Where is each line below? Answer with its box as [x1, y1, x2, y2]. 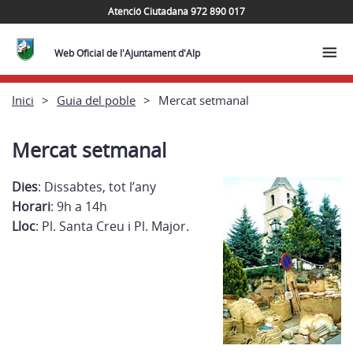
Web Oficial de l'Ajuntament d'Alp [54, 46, 200, 60]
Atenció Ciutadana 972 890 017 [108, 4, 245, 18]
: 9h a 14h [50, 198, 107, 215]
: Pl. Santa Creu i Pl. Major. [35, 217, 189, 235]
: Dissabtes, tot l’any [38, 178, 156, 195]
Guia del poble [57, 91, 136, 108]
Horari [12, 198, 50, 215]
